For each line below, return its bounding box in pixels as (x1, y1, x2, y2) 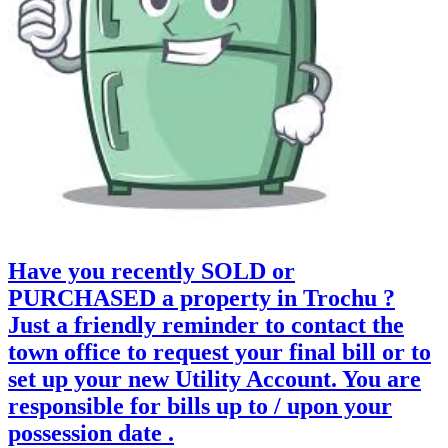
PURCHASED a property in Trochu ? (8, 284, 395, 311)
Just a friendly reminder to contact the (8, 311, 404, 338)
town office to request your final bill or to (8, 338, 431, 365)
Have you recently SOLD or (8, 257, 295, 284)
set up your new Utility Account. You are (8, 365, 421, 392)
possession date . (8, 419, 174, 446)
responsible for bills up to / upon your (8, 392, 392, 419)
